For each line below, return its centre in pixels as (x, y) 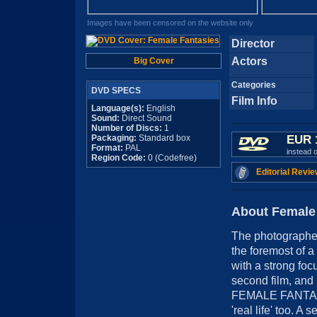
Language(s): (118, 108)
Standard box (163, 138)
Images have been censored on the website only (170, 23)
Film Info (254, 101)
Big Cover (154, 61)
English (160, 108)
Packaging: (114, 138)
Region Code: (119, 158)
